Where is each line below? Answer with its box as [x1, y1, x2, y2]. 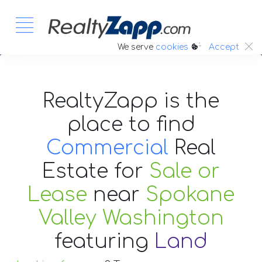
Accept [209, 43, 239, 52]
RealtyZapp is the [43, 89, 219, 112]
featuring [54, 230, 154, 253]
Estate [42, 160, 114, 182]
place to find [67, 113, 195, 136]
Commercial [46, 136, 168, 159]
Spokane [146, 183, 235, 206]
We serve [118, 42, 156, 51]
